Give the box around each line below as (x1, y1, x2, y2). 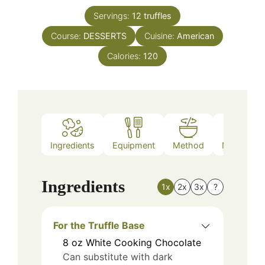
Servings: (93, 11, 132, 21)
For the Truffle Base (53, 219, 145, 232)
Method (173, 140, 204, 150)
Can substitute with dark (63, 251, 173, 263)
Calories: (107, 51, 143, 62)
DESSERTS (83, 31, 127, 41)
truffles (144, 11, 172, 21)
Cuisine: (144, 31, 177, 41)
